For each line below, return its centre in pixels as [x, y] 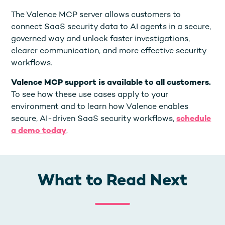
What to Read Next [113, 181]
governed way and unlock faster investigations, [101, 39]
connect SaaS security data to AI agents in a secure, [111, 27]
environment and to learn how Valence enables [100, 107]
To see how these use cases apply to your [90, 95]
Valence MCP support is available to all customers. [111, 83]
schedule [194, 119]
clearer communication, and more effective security [109, 51]
